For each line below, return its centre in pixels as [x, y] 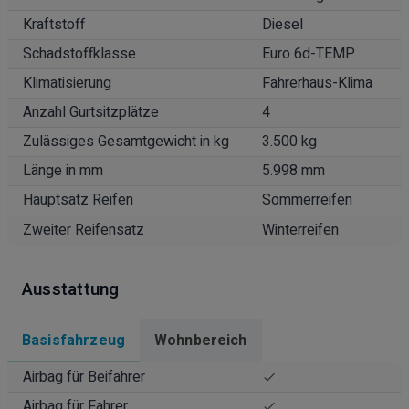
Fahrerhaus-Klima [317, 83]
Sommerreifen [307, 199]
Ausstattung [71, 289]
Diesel [283, 24]
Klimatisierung [67, 83]
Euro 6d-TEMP [309, 53]
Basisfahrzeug [73, 340]
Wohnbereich [200, 340]
